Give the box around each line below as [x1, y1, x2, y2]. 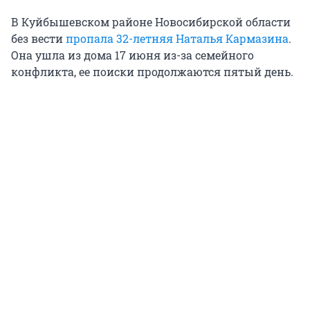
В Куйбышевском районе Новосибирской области [11, 15, 291, 30]
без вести [11, 31, 66, 46]
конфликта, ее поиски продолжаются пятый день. [11, 64, 293, 80]
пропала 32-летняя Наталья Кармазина [66, 31, 289, 46]
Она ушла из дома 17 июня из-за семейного [11, 48, 254, 63]
